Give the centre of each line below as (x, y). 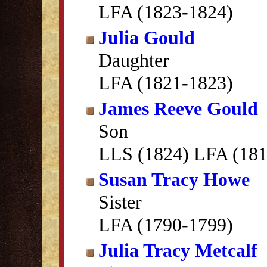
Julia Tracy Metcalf (178, 250)
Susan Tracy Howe (174, 179)
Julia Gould (147, 38)
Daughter (134, 60)
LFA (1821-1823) (166, 83)
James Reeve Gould (178, 108)
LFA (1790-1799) (166, 225)
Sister (120, 202)
